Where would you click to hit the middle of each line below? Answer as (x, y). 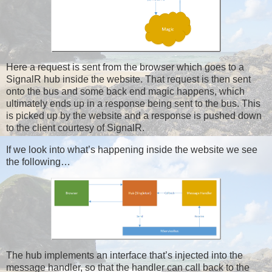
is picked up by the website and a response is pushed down (134, 116)
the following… (38, 162)
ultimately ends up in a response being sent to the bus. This (133, 104)
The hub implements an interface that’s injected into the (124, 255)
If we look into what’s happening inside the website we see (132, 150)
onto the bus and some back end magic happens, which (125, 92)
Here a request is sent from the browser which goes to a (125, 67)
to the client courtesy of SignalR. (75, 128)
